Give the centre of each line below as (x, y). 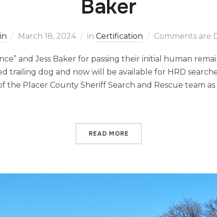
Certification (119, 36)
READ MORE (108, 134)
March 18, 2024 (47, 36)
